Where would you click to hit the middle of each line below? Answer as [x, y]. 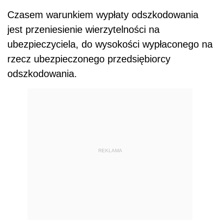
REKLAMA [110, 151]
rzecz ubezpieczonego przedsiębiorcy [89, 59]
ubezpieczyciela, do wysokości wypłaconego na [110, 44]
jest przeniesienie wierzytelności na [83, 29]
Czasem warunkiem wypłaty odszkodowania [103, 14]
